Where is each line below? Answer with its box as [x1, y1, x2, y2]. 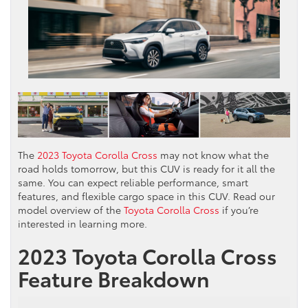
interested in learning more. [18, 216, 147, 230]
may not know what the [157, 147, 269, 162]
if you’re [219, 202, 258, 217]
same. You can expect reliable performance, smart [18, 175, 248, 189]
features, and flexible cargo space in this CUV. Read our [18, 188, 275, 203]
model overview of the [18, 202, 124, 217]
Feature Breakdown [18, 263, 210, 293]
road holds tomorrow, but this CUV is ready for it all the [18, 161, 275, 175]
